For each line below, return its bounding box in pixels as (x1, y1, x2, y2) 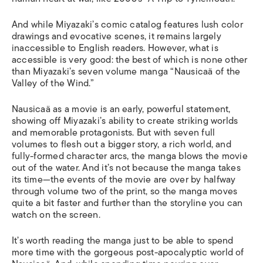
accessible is (12, 52, 69, 68)
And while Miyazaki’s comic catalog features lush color (12, 17, 243, 32)
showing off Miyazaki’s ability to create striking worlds (12, 113, 238, 129)
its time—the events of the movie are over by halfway (12, 172, 236, 187)
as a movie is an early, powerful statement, (50, 102, 231, 117)
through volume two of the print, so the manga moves (12, 184, 238, 199)
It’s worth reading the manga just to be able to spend (12, 233, 234, 248)
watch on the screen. (12, 207, 100, 222)
